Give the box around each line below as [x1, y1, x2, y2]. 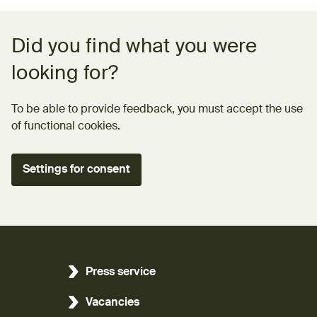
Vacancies [86, 296, 139, 309]
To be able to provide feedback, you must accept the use [11, 103, 303, 115]
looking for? [11, 63, 118, 83]
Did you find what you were [11, 36, 258, 57]
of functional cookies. [11, 120, 120, 132]
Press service [86, 266, 156, 278]
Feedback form [11, 22, 90, 34]
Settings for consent [23, 163, 130, 175]
